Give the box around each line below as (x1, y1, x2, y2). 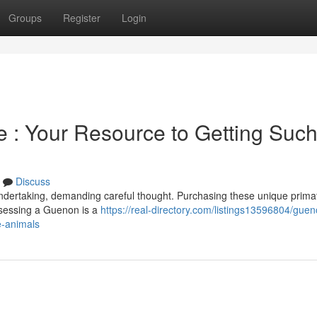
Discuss (16, 174, 50, 188)
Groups (8, 11, 42, 25)
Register (63, 11, 100, 25)
